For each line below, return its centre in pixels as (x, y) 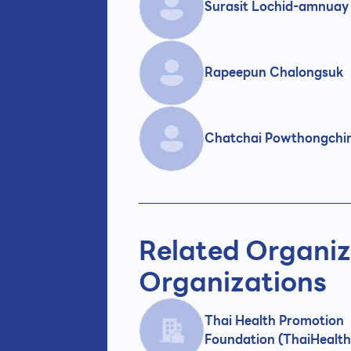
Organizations (233, 282)
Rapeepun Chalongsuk (274, 72)
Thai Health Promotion (274, 321)
